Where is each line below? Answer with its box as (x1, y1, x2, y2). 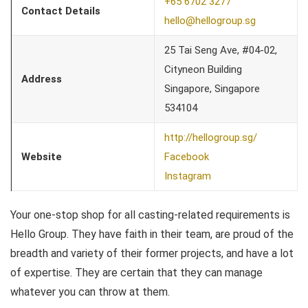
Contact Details (21, 4, 100, 17)
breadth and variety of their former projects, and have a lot (10, 246, 294, 260)
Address (21, 72, 62, 85)
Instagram (164, 169, 211, 182)
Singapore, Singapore (164, 82, 260, 95)
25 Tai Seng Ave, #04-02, (164, 43, 277, 56)
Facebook (164, 150, 209, 163)
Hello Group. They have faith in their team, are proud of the (10, 227, 294, 241)
